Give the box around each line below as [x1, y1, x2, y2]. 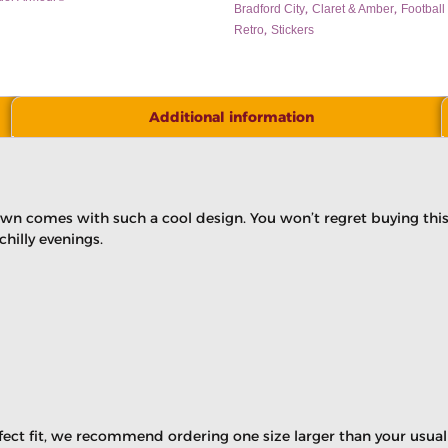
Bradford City [234, 2, 305, 16]
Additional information [148, 108, 314, 126]
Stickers [271, 23, 314, 37]
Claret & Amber [312, 2, 394, 16]
